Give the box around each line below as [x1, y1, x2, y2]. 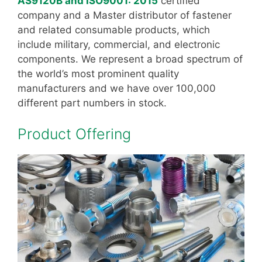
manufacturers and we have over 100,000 [18, 82, 216, 94]
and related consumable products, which [18, 23, 210, 36]
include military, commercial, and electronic [18, 38, 220, 50]
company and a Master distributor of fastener [18, 9, 232, 21]
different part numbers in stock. [18, 96, 167, 109]
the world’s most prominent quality [18, 67, 179, 80]
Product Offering [18, 125, 131, 143]
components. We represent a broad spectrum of [18, 53, 243, 65]
